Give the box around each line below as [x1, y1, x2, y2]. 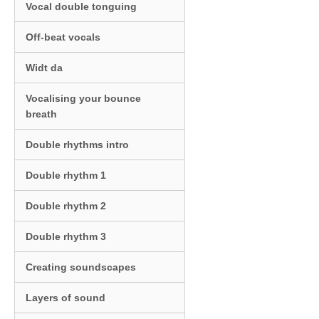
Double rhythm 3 [26, 230, 106, 242]
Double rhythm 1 [26, 169, 106, 181]
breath [26, 108, 57, 120]
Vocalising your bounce [26, 92, 141, 104]
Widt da [26, 61, 63, 73]
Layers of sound [26, 291, 105, 303]
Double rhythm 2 [26, 199, 106, 211]
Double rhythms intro [26, 138, 129, 150]
